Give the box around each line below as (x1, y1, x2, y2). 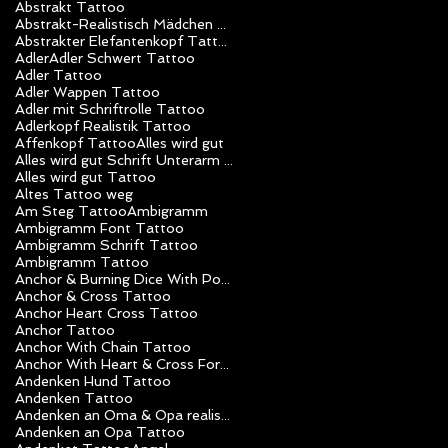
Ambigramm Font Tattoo (15, 219, 184, 236)
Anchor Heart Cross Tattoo (15, 304, 198, 321)
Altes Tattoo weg (15, 185, 133, 202)
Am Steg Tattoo (15, 202, 127, 219)
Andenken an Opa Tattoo (15, 423, 185, 440)
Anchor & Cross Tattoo (15, 287, 171, 304)
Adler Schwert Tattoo (49, 49, 195, 66)
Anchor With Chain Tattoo (15, 338, 191, 355)
